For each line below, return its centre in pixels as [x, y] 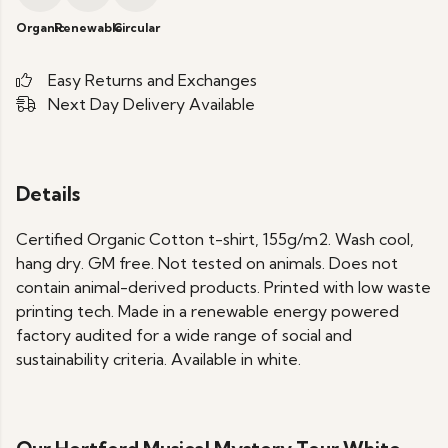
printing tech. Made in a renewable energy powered [207, 311]
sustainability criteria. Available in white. [158, 359]
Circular [136, 27]
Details [48, 194]
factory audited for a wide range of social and [184, 335]
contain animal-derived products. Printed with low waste [223, 287]
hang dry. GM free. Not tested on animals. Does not [207, 263]
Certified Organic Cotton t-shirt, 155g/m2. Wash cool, [215, 239]
